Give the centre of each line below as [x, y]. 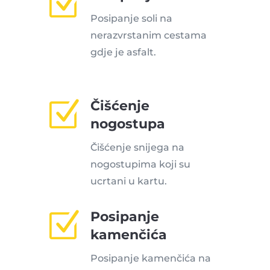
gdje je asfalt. [123, 52]
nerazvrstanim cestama [148, 36]
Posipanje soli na [131, 19]
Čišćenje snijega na [137, 148]
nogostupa [127, 124]
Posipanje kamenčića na [150, 259]
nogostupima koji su [140, 165]
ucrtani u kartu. [128, 181]
